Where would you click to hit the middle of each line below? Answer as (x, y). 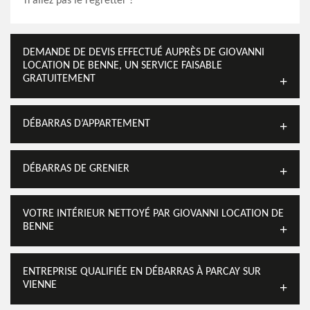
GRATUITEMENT (59, 79)
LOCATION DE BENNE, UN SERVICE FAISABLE (122, 66)
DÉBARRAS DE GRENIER (76, 169)
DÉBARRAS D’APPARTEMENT (86, 124)
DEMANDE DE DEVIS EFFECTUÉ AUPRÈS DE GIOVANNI (144, 53)
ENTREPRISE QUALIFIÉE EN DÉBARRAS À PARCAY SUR (142, 272)
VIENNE (40, 285)
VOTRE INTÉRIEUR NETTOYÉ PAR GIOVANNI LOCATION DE (153, 214)
